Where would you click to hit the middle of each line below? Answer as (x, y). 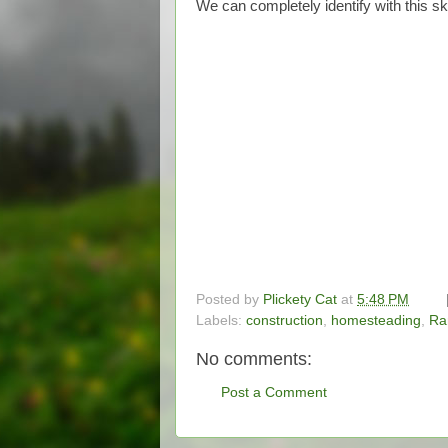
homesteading (376, 320)
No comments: (254, 359)
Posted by (229, 299)
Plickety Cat (300, 299)
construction (284, 320)
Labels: (221, 320)
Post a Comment (274, 392)
